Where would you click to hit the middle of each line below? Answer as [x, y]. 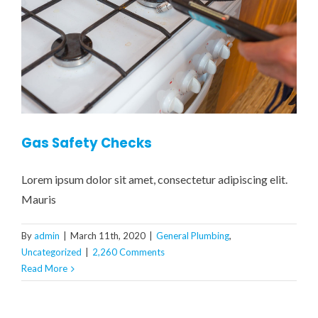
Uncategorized [51, 252]
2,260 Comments [128, 252]
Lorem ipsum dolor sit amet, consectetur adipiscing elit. [154, 180]
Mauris [39, 199]
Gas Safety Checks [87, 143]
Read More [44, 269]
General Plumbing [193, 236]
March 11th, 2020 [108, 236]
